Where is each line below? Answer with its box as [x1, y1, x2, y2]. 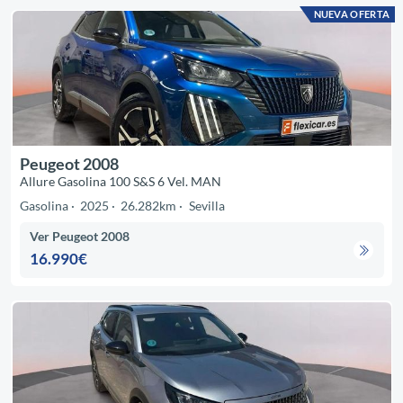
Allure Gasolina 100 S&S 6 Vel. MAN [19, 173, 221, 189]
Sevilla [188, 197, 225, 213]
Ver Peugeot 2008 [30, 228, 130, 245]
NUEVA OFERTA [313, 8, 390, 21]
